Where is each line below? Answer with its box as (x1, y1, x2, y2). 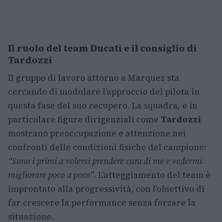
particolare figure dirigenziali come (8, 113, 161, 126)
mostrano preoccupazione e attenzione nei (8, 127, 186, 140)
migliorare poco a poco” (8, 169, 94, 181)
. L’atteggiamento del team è (94, 169, 211, 181)
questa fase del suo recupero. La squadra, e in (8, 100, 198, 112)
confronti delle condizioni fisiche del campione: (8, 141, 207, 154)
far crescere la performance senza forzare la (8, 197, 196, 209)
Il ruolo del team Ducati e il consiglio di (8, 42, 197, 55)
